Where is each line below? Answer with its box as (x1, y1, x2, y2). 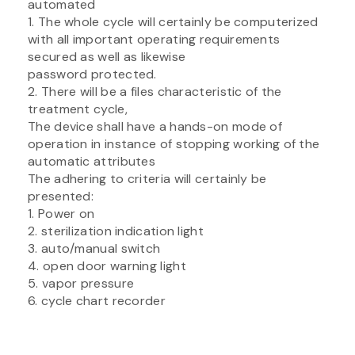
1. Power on (28, 204, 95, 222)
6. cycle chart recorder (28, 292, 166, 309)
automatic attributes (28, 152, 156, 170)
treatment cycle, (28, 100, 128, 117)
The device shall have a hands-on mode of (28, 117, 282, 135)
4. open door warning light (28, 257, 186, 274)
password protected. (28, 65, 157, 82)
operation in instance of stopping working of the (28, 135, 320, 152)
